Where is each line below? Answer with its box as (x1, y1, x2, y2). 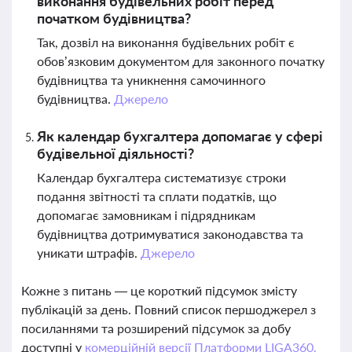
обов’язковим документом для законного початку (37, 53, 324, 68)
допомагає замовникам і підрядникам (37, 207, 255, 222)
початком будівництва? (37, 9, 191, 27)
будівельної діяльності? (37, 145, 194, 162)
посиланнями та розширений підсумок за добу (21, 321, 291, 335)
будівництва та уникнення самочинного (37, 72, 266, 87)
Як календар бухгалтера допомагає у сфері (37, 127, 323, 145)
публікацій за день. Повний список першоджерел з (21, 302, 316, 317)
